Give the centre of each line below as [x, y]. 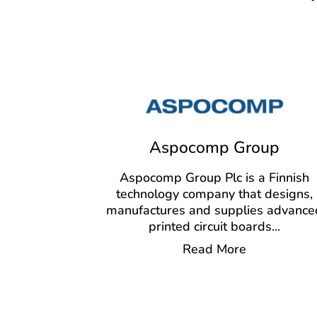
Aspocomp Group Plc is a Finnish [214, 178]
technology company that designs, [214, 194]
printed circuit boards [210, 227]
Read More [214, 249]
